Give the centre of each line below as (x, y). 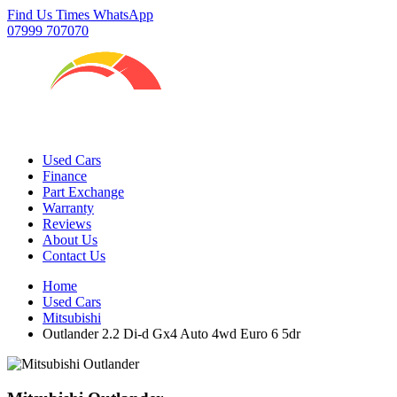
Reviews (67, 224)
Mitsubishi (72, 318)
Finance (65, 176)
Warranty (68, 208)
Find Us (30, 15)
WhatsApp (123, 15)
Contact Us (74, 256)
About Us (70, 240)
